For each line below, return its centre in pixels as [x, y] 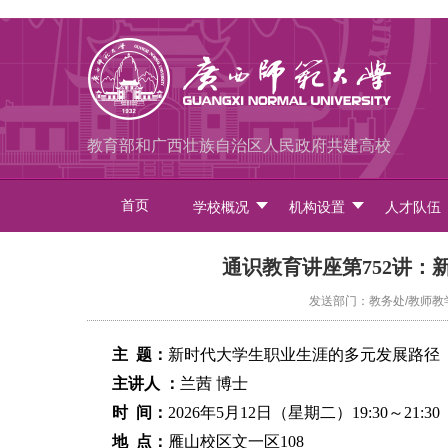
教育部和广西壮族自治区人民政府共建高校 [239, 145]
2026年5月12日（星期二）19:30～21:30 [304, 412]
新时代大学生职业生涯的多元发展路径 [304, 354]
